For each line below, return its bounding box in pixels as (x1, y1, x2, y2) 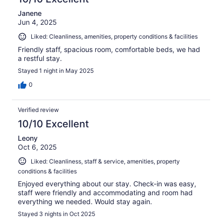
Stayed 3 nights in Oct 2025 (18, 210, 95, 218)
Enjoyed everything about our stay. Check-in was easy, (18, 179, 196, 188)
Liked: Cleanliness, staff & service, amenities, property (31, 157, 180, 165)
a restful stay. (18, 54, 62, 62)
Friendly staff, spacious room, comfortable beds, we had (18, 45, 200, 54)
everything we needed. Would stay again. (18, 197, 152, 206)
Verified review (18, 106, 59, 113)
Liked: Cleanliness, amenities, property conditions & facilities (31, 33, 198, 41)
